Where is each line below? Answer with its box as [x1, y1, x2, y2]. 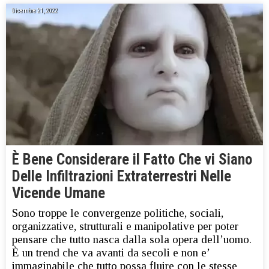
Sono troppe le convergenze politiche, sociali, [12, 206, 223, 219]
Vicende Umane [12, 184, 105, 202]
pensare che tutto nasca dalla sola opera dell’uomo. [12, 232, 252, 246]
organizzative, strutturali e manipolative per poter [12, 219, 238, 232]
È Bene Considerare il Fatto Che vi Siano [12, 150, 252, 168]
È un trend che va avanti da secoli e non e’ [12, 246, 210, 259]
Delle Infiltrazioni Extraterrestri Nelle [12, 167, 231, 185]
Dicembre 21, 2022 [11, 7, 58, 14]
